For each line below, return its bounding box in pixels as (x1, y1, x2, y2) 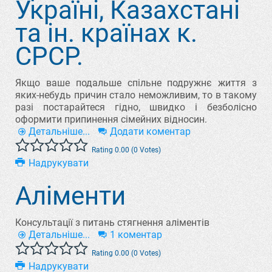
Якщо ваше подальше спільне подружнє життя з (15, 77, 257, 89)
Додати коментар (110, 126, 191, 137)
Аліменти (15, 181, 126, 211)
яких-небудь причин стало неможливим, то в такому (15, 89, 257, 101)
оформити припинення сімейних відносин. (15, 114, 207, 125)
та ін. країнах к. (15, 18, 197, 48)
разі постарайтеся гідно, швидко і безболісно (15, 101, 257, 113)
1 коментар (110, 229, 162, 240)
